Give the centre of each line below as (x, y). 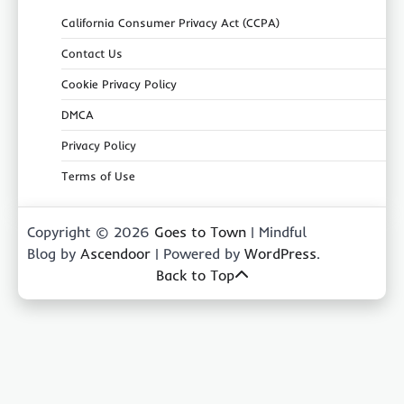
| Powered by (197, 253)
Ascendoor (115, 253)
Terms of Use (98, 175)
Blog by (54, 253)
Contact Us (92, 53)
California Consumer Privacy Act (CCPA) (170, 22)
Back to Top (195, 275)
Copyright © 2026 (91, 231)
